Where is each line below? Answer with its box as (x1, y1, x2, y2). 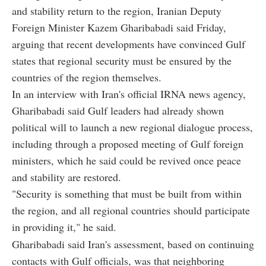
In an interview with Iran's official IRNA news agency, (12, 87, 246, 102)
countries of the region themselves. (12, 70, 161, 85)
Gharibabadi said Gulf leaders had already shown (12, 103, 224, 118)
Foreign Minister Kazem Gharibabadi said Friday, (12, 20, 226, 35)
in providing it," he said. (12, 220, 116, 235)
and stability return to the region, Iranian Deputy (12, 4, 221, 18)
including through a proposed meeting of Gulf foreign (12, 137, 243, 151)
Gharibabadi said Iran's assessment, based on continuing (12, 237, 254, 252)
